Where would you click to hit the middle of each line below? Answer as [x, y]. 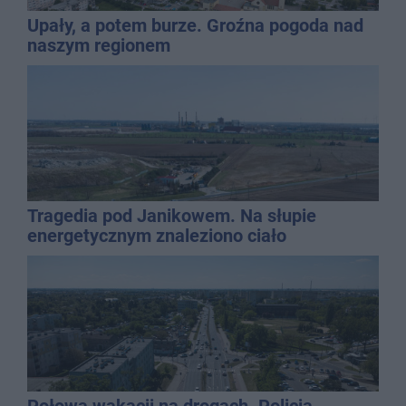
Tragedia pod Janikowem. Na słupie [172, 215]
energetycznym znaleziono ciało [157, 235]
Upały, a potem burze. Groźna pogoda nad [195, 25]
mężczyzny [72, 255]
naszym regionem [99, 45]
